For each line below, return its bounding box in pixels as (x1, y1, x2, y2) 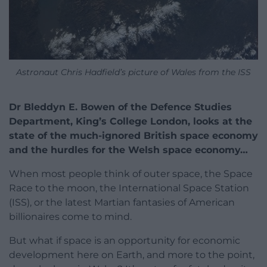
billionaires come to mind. (9, 210, 132, 222)
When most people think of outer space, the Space (9, 167, 253, 179)
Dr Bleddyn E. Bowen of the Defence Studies (9, 101, 232, 113)
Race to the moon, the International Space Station (9, 182, 249, 194)
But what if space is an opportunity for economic (9, 234, 240, 246)
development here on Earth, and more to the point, (9, 249, 254, 260)
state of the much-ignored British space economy (9, 129, 258, 141)
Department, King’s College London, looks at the (9, 115, 252, 127)
